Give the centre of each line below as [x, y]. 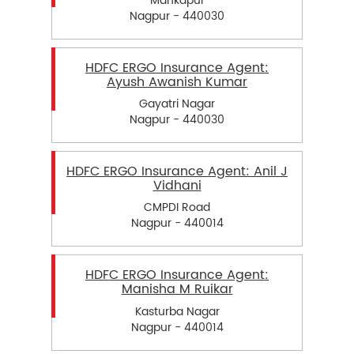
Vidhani [177, 186]
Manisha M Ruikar [177, 290]
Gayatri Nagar [177, 104]
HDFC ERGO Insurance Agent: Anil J [177, 172]
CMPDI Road [177, 208]
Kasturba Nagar [177, 311]
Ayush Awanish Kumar [177, 83]
